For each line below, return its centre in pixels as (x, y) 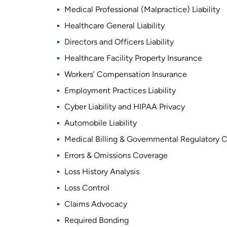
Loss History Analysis (102, 172)
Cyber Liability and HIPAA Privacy (124, 107)
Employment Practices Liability (120, 91)
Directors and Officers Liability (119, 43)
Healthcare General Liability (114, 26)
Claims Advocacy (96, 205)
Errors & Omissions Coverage (116, 156)
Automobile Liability (100, 124)
